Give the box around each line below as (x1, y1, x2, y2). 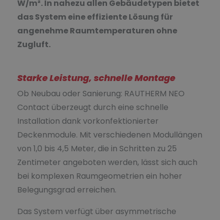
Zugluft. (17, 38, 51, 50)
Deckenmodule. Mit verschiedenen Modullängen (17, 129, 202, 140)
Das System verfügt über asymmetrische (17, 205, 176, 217)
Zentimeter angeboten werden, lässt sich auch (17, 156, 197, 168)
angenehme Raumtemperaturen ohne (17, 25, 177, 36)
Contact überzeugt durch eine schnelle (17, 101, 168, 113)
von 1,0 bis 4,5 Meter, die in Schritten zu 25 (17, 142, 177, 154)
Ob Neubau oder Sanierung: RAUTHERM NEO (17, 87, 185, 99)
